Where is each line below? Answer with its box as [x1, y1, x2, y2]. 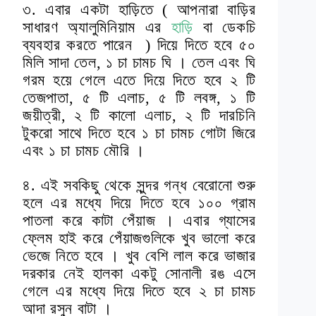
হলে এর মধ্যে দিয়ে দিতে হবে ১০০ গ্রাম [23, 194, 256, 212]
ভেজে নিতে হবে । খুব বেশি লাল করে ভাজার [23, 247, 256, 265]
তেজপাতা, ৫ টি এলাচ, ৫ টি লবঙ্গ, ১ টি [23, 89, 256, 107]
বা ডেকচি [193, 18, 256, 37]
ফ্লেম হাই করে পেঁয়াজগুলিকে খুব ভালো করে [23, 229, 256, 248]
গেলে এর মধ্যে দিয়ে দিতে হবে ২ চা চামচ [23, 282, 256, 300]
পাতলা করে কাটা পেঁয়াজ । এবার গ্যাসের [23, 212, 256, 230]
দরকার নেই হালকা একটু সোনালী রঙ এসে [23, 265, 256, 283]
